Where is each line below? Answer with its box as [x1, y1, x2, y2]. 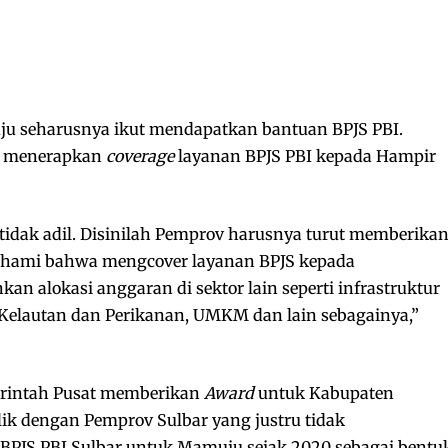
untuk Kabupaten [254, 383, 394, 404]
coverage [106, 146, 174, 167]
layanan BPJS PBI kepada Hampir [174, 146, 436, 167]
